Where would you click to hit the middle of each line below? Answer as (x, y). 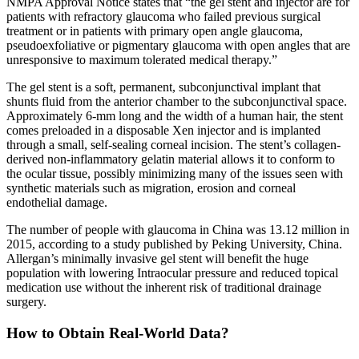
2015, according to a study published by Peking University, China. (174, 244)
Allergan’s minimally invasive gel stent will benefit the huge (157, 259)
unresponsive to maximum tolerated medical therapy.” (142, 60)
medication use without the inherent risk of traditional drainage (164, 288)
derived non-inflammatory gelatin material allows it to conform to (171, 159)
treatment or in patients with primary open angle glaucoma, (155, 31)
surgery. (26, 302)
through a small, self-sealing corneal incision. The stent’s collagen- (173, 145)
